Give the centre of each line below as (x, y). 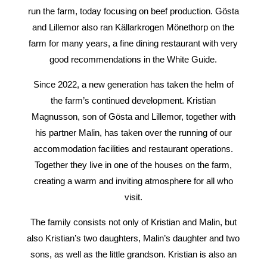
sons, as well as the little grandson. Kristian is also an (133, 254)
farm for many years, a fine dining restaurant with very (133, 43)
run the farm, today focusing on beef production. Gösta (133, 11)
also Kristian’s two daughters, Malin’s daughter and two (133, 238)
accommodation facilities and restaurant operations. (133, 148)
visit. (133, 197)
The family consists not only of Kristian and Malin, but (133, 222)
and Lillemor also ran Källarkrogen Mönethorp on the (133, 27)
